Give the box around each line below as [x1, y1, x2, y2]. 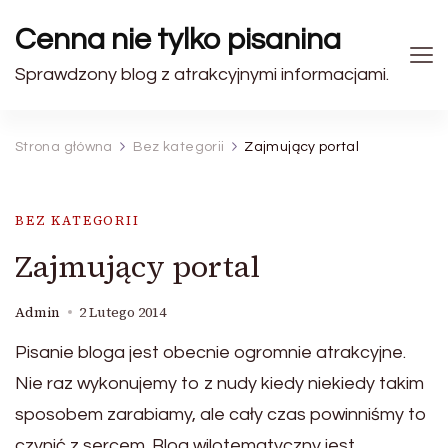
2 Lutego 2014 [79, 303, 166, 322]
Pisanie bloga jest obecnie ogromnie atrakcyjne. [15, 343, 406, 362]
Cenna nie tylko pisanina [15, 24, 341, 55]
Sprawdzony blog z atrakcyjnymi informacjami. [15, 65, 389, 84]
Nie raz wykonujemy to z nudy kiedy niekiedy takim [15, 374, 424, 393]
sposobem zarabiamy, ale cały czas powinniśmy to [15, 405, 427, 424]
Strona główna [15, 140, 113, 154]
